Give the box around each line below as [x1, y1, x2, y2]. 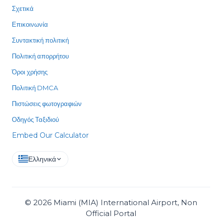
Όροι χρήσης [12, 67, 48, 76]
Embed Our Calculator [12, 130, 89, 140]
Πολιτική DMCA [12, 83, 58, 92]
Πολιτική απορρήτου [12, 52, 69, 60]
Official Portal [86, 208, 136, 218]
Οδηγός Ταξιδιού [12, 115, 59, 123]
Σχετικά [12, 4, 34, 12]
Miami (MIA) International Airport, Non [52, 197, 197, 207]
